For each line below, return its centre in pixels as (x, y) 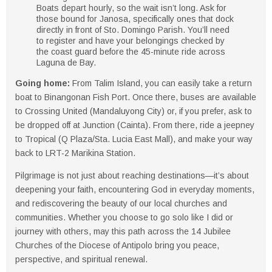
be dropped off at (49, 125)
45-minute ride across (183, 52)
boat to (30, 97)
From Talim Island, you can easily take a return (161, 83)
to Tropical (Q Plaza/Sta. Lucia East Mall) (94, 139)
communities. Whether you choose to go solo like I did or (124, 217)
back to (30, 153)
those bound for (68, 19)
